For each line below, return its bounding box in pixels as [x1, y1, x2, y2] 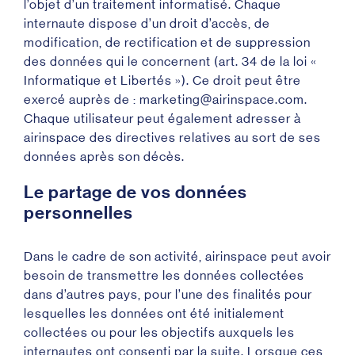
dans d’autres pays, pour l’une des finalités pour [24, 287, 312, 302]
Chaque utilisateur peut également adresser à [24, 111, 301, 126]
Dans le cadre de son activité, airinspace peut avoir [24, 249, 331, 264]
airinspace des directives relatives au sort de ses [24, 130, 321, 145]
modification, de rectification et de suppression [24, 35, 311, 50]
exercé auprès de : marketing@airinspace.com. [24, 92, 307, 107]
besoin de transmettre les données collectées [24, 268, 304, 283]
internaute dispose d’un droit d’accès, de [24, 16, 270, 31]
